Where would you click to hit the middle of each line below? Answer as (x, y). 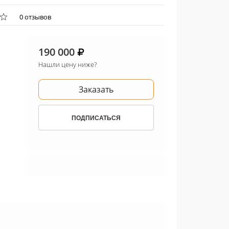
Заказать (96, 90)
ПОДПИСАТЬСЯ (96, 118)
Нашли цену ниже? (68, 65)
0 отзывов (36, 17)
